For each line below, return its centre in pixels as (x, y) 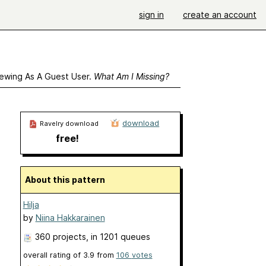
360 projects (60, 237)
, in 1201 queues (118, 237)
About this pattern (68, 180)
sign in (151, 15)
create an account (220, 15)
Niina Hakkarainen (70, 218)
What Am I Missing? (131, 76)
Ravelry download (68, 123)
